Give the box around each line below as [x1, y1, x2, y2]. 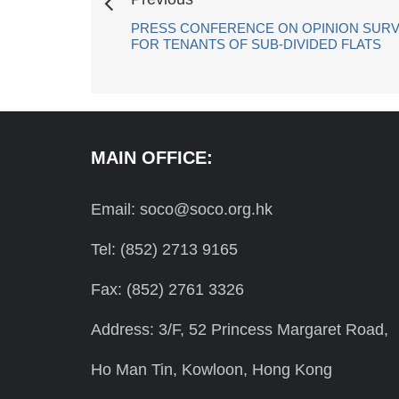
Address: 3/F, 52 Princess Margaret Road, [91, 321, 388, 339]
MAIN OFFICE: [91, 148, 213, 168]
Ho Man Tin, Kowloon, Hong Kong [91, 361, 332, 379]
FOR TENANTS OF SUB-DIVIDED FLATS [131, 37, 381, 53]
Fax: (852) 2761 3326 [91, 281, 244, 299]
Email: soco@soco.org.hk [91, 200, 273, 219]
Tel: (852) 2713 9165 [91, 240, 238, 259]
